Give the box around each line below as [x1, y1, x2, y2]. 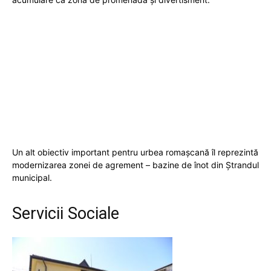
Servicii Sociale [12, 203, 119, 223]
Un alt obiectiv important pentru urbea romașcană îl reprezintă [12, 146, 258, 157]
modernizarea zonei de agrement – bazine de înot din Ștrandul [12, 159, 259, 170]
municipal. [12, 172, 52, 183]
